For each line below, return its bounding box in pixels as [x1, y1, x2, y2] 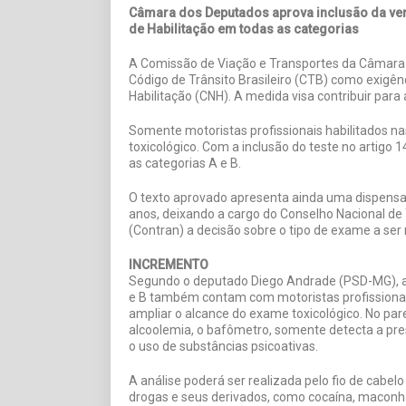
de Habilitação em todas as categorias [129, 21, 359, 36]
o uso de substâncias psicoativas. [129, 338, 318, 353]
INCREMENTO [129, 256, 208, 272]
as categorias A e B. [129, 155, 241, 170]
